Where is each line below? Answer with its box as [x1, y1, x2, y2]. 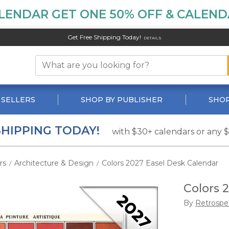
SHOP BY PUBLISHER [81, 95, 163, 104]
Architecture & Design [14, 158, 94, 168]
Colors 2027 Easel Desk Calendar [102, 158, 218, 168]
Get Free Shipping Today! [67, 33, 141, 41]
